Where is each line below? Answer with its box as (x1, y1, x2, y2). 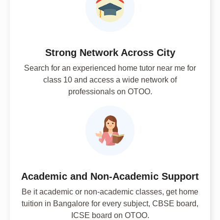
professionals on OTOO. (68, 87, 152, 96)
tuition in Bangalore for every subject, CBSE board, (22, 199, 198, 208)
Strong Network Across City (45, 47, 175, 58)
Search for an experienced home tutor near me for (24, 64, 196, 73)
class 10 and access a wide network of (43, 76, 177, 84)
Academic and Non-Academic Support (21, 170, 199, 182)
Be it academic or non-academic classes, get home (22, 187, 198, 196)
